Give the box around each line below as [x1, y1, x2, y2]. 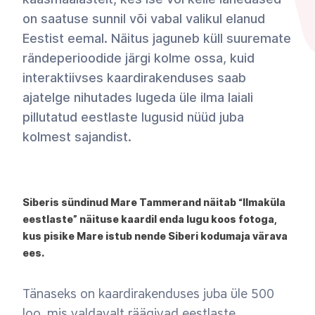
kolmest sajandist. [22, 129, 131, 144]
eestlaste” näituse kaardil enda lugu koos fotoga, [22, 213, 276, 225]
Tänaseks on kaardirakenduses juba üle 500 [22, 286, 274, 302]
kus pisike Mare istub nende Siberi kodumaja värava [22, 230, 288, 242]
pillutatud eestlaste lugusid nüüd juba [22, 110, 244, 124]
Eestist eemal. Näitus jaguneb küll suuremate [22, 31, 291, 46]
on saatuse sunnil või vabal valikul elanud [22, 11, 265, 26]
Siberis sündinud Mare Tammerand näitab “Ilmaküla [22, 196, 285, 208]
